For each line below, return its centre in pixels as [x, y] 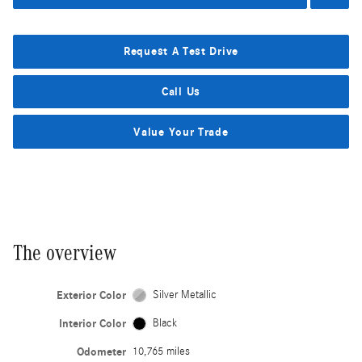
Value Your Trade [181, 132]
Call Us [181, 91]
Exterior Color [91, 295]
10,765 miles [161, 351]
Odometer [101, 351]
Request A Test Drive [181, 52]
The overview [65, 253]
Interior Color [92, 323]
